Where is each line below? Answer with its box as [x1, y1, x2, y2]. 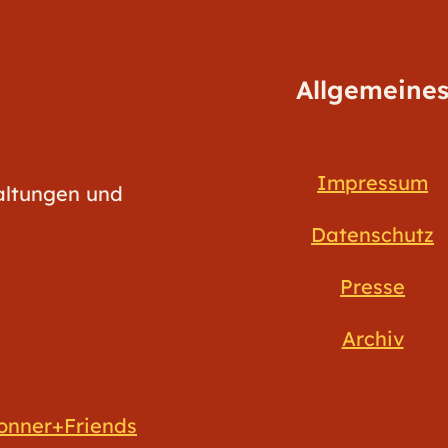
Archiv [341, 325, 404, 351]
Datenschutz [311, 221, 435, 247]
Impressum [317, 169, 429, 195]
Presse [340, 273, 406, 299]
